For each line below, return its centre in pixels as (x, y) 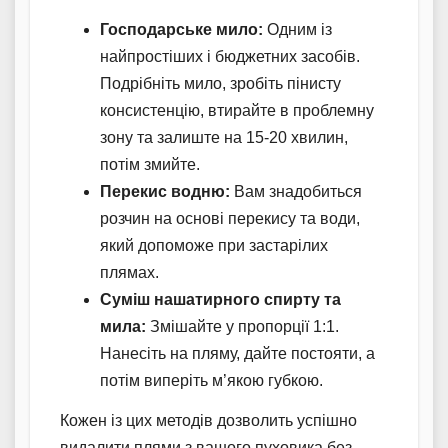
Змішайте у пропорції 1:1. (242, 327)
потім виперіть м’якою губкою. (211, 381)
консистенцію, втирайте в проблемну (237, 111)
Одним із (297, 30)
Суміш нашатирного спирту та (220, 300)
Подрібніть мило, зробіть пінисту (220, 84)
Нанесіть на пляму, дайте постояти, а (237, 354)
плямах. (129, 273)
